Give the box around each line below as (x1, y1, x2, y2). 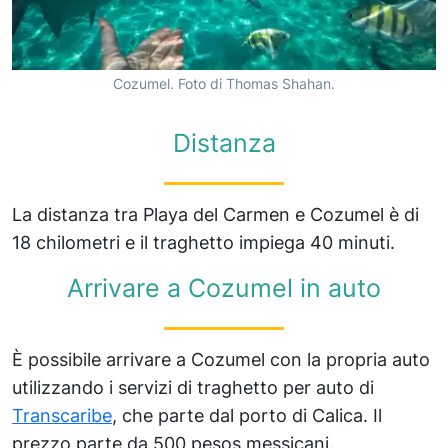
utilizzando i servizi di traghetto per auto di (12, 376, 374, 398)
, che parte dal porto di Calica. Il (112, 404, 382, 426)
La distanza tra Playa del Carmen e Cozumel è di (12, 203, 419, 225)
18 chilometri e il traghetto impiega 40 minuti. (12, 231, 395, 253)
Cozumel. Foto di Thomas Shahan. (113, 74, 335, 92)
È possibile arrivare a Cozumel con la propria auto (12, 348, 430, 370)
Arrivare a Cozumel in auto (67, 272, 381, 303)
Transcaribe (12, 404, 112, 426)
